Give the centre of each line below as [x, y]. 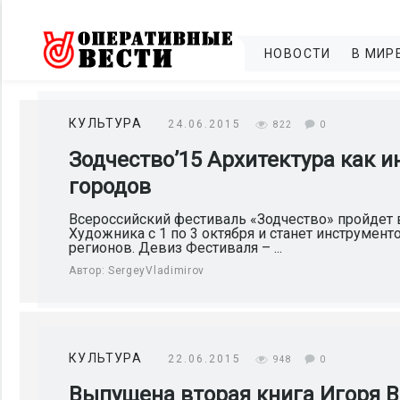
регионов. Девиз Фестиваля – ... [175, 248]
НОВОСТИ [298, 54]
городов [110, 187]
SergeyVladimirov [156, 271]
